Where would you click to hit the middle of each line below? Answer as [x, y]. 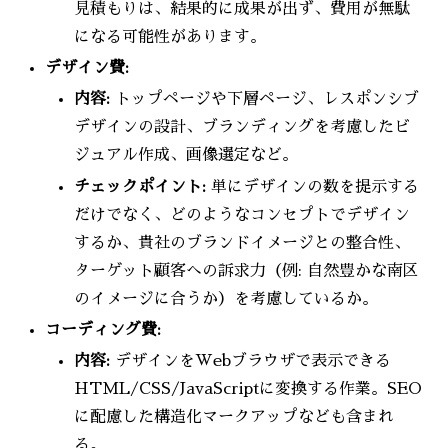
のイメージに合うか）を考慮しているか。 [226, 298]
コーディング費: [103, 329]
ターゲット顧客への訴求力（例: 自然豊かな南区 [247, 270]
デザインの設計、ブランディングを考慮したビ [242, 127]
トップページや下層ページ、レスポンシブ [265, 99]
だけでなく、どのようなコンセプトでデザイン [242, 214]
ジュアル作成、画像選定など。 [186, 155]
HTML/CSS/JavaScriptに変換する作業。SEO [248, 388]
